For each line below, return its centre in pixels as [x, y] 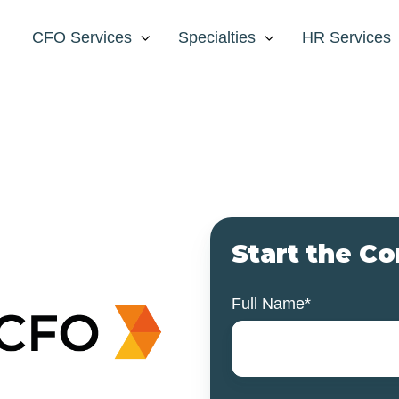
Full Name [268, 304]
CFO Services [82, 38]
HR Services [346, 38]
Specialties [217, 38]
